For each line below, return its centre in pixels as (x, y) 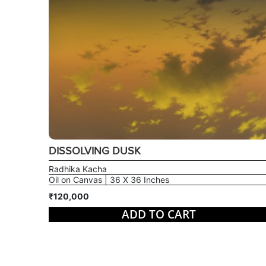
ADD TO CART (159, 214)
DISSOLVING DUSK (94, 151)
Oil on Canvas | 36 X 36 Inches (109, 179)
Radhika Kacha (77, 169)
